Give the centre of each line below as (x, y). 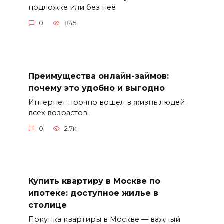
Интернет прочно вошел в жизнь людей (106, 102)
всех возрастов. (58, 113)
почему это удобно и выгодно (96, 88)
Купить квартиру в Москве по (94, 181)
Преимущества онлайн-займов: (98, 76)
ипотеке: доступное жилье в (93, 193)
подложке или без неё (72, 7)
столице (47, 205)
